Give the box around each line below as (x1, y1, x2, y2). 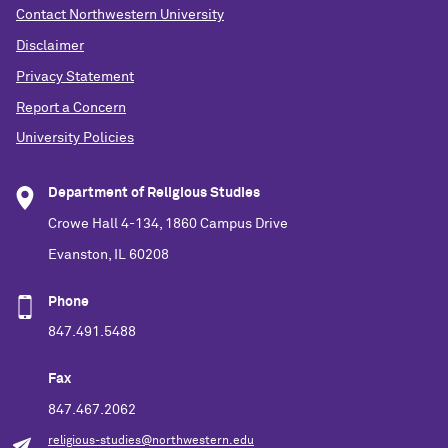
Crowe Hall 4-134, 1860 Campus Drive (48, 217, 288, 232)
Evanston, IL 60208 (48, 247, 169, 262)
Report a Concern (16, 100, 126, 115)
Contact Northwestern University (16, 8, 224, 23)
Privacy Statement (16, 69, 134, 84)
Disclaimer (16, 39, 84, 54)
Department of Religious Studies (48, 186, 260, 201)
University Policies (16, 131, 134, 146)
